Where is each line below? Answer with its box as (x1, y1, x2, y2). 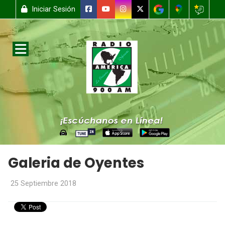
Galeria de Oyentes (8, 153, 144, 173)
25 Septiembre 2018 (11, 179, 76, 188)
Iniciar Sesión (30, 5, 75, 14)
